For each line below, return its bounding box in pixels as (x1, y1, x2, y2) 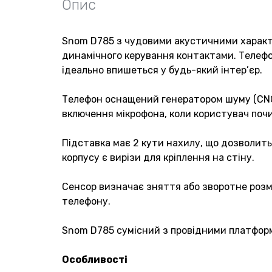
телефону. (62, 195, 110, 207)
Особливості (62, 253, 127, 265)
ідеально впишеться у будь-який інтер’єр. (62, 64, 262, 76)
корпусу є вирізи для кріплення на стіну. (62, 151, 254, 163)
